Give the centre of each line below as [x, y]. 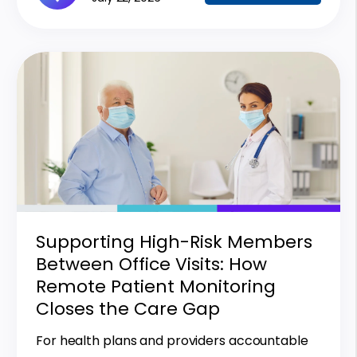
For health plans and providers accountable [172, 341]
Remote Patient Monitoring [156, 287]
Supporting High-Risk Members [174, 242]
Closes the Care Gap [128, 309]
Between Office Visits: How [151, 265]
